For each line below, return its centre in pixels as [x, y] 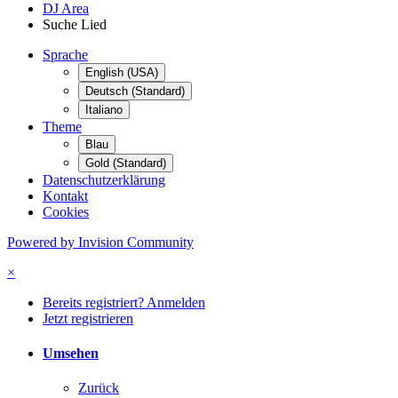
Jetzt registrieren [88, 318]
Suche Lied [75, 24]
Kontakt [65, 195]
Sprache [65, 54]
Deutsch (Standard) [135, 91]
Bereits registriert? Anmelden [124, 302]
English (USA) [122, 72]
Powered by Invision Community [100, 242]
